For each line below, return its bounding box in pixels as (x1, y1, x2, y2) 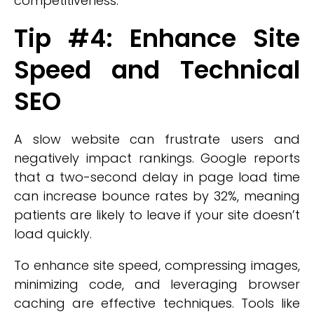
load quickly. (14, 225, 92, 243)
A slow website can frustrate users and (14, 130, 300, 148)
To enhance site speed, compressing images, (14, 257, 300, 274)
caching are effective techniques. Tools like (14, 294, 300, 312)
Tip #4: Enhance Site (14, 21, 300, 55)
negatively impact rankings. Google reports (14, 149, 300, 167)
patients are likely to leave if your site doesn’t (14, 206, 300, 224)
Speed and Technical (14, 53, 300, 87)
